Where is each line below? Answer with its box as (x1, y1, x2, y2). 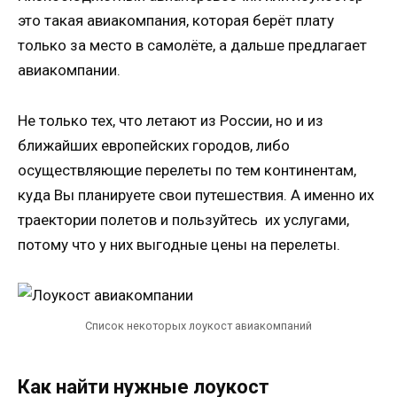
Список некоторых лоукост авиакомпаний (85, 318, 312, 332)
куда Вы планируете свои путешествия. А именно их (18, 185, 374, 204)
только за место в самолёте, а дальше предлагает (18, 35, 367, 54)
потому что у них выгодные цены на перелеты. (18, 235, 340, 253)
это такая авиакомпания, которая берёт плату (18, 11, 334, 29)
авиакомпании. (18, 60, 121, 79)
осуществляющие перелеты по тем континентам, (18, 160, 356, 179)
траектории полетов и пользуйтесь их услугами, (18, 210, 349, 229)
